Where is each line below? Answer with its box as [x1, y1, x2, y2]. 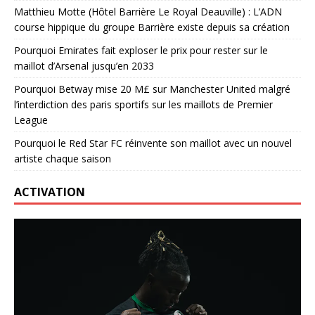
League [14, 113, 48, 127]
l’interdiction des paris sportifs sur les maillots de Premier [14, 98, 273, 112]
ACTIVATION [14, 184, 85, 200]
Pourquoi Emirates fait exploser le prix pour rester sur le [14, 44, 268, 58]
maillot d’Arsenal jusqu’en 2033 [14, 59, 154, 73]
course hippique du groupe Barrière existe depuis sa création [14, 20, 290, 34]
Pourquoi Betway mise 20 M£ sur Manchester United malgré [14, 82, 290, 96]
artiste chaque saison [14, 152, 111, 166]
